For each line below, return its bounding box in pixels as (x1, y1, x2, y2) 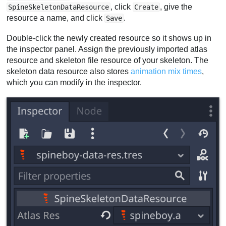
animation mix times (131, 67, 202, 76)
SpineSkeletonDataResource (8, 3, 109, 12)
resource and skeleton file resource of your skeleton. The (7, 56, 209, 65)
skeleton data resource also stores (7, 67, 131, 76)
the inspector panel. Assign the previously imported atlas (7, 45, 208, 53)
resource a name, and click (7, 14, 105, 23)
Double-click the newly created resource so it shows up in (7, 34, 212, 42)
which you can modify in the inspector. (7, 78, 142, 87)
